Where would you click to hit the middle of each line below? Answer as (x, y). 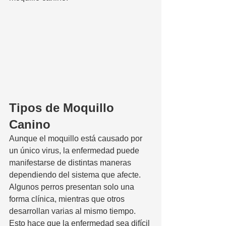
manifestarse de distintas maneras (71, 162)
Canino (30, 124)
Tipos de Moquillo (63, 107)
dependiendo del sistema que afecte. (76, 175)
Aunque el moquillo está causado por (77, 138)
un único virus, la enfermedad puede (75, 150)
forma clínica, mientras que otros (68, 199)
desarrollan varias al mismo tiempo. (73, 211)
